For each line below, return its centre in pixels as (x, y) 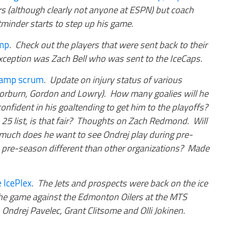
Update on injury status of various (116, 80)
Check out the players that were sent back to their (111, 45)
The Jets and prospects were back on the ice (123, 183)
